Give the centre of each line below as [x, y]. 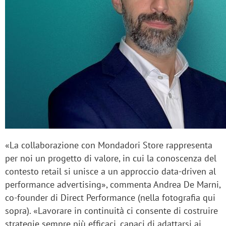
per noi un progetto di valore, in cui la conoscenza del [111, 158]
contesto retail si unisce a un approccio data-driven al [110, 172]
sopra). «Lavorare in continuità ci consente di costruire [111, 211]
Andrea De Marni [186, 185]
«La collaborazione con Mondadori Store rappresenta [109, 145]
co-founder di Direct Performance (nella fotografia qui [110, 198]
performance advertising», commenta [79, 185]
